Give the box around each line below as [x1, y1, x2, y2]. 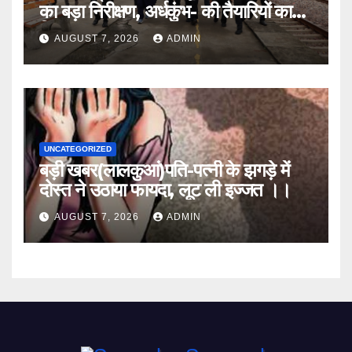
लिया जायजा [39, 19, 115, 42]
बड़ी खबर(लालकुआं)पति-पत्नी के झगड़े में [39, 158, 289, 181]
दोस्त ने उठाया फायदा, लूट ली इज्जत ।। [39, 178, 291, 201]
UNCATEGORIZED [44, 144, 112, 153]
